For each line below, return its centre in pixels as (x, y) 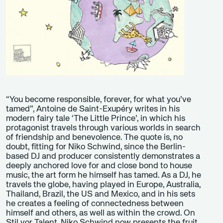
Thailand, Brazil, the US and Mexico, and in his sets (101, 194)
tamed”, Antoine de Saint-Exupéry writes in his (93, 109)
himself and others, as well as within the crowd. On (101, 213)
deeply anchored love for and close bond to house (99, 166)
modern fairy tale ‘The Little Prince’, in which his (96, 118)
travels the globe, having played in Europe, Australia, (103, 185)
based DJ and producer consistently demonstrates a (103, 156)
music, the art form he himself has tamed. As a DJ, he (104, 175)
